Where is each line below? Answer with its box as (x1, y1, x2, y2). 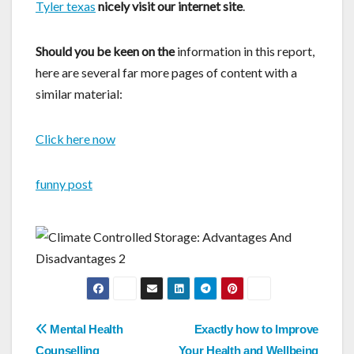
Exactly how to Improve (194, 322, 318, 336)
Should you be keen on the (36, 43, 175, 58)
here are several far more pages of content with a (36, 64, 297, 80)
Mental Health (47, 322, 123, 336)
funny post (36, 175, 92, 191)
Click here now (36, 130, 115, 146)
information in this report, (175, 43, 314, 58)
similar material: (36, 85, 122, 101)
